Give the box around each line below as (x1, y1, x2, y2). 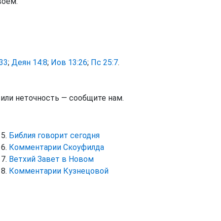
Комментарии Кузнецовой (8, 166, 109, 176)
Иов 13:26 (51, 58, 87, 67)
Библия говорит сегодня (8, 131, 100, 140)
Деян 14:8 (11, 58, 47, 67)
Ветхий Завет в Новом (8, 154, 94, 164)
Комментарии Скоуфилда (8, 143, 104, 152)
